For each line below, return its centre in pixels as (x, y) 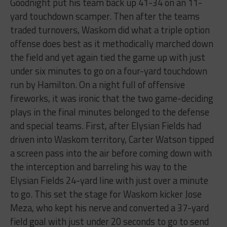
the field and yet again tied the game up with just (107, 58)
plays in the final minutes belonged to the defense (109, 112)
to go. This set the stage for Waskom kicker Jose (106, 194)
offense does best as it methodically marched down (111, 44)
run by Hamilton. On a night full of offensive (97, 85)
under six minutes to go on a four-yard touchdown (108, 71)
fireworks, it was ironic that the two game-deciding (111, 99)
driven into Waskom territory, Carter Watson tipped (112, 140)
